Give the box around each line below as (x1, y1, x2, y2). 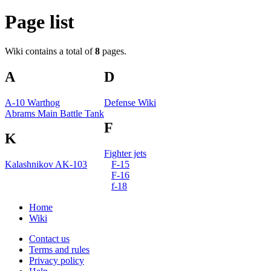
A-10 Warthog (5, 97, 60, 108)
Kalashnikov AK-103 (5, 159, 87, 170)
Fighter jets (104, 148, 146, 159)
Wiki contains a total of (5, 46, 95, 57)
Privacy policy (29, 255, 84, 266)
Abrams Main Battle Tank (5, 108, 104, 119)
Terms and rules (29, 244, 90, 255)
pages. (100, 46, 126, 57)
